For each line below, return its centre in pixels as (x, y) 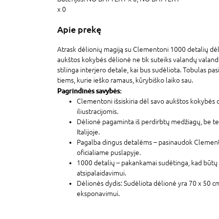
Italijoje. (88, 132)
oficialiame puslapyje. (109, 152)
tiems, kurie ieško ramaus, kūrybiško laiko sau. (125, 80)
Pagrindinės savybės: (89, 90)
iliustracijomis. (98, 111)
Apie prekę (79, 29)
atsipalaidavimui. (101, 173)
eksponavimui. (98, 193)
